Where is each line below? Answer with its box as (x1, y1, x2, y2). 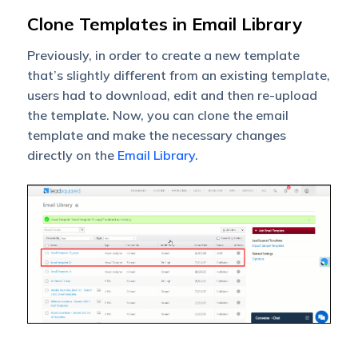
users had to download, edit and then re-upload (26, 87, 317, 104)
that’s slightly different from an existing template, (26, 67, 330, 84)
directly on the (26, 147, 117, 164)
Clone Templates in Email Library (26, 13, 302, 36)
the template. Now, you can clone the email (26, 107, 288, 124)
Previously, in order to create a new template (26, 47, 300, 64)
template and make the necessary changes (26, 127, 286, 144)
